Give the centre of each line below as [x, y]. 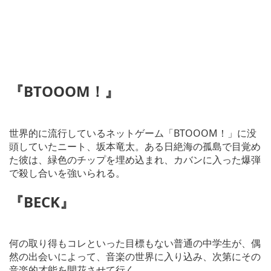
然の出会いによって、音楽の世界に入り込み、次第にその [135, 257]
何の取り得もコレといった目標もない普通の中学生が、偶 [135, 243]
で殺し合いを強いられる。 [67, 173]
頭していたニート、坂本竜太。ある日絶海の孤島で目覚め [135, 146]
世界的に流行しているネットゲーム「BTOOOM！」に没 [133, 133]
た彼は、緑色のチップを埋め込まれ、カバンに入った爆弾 [135, 159]
